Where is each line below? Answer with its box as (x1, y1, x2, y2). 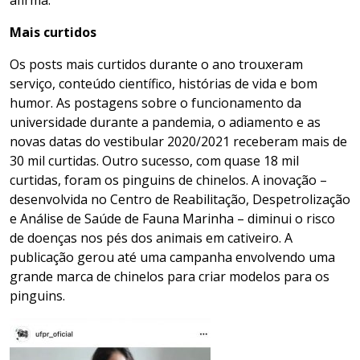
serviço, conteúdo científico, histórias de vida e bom (10, 75, 317, 93)
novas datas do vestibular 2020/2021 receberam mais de (10, 133, 347, 151)
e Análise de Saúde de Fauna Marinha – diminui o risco (10, 210, 335, 228)
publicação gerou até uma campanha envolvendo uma (10, 248, 335, 267)
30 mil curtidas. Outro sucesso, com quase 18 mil (10, 152, 299, 170)
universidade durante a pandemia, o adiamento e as (10, 113, 321, 132)
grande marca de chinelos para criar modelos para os (10, 268, 329, 286)
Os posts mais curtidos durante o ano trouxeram (10, 55, 303, 74)
